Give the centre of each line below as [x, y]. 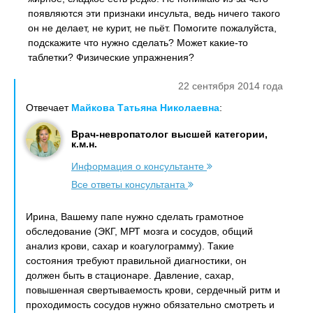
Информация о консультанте [139, 166]
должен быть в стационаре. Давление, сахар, [130, 275]
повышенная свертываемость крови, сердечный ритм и [153, 290]
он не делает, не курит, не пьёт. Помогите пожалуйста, [152, 28]
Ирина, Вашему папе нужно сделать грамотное [135, 217]
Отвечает [49, 108]
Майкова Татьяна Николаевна [145, 108]
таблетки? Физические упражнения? [111, 57]
